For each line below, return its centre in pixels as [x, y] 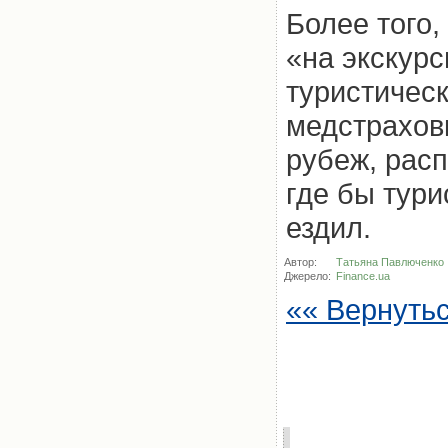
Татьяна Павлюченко [390, 262]
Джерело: [309, 276]
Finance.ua [363, 276]
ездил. [328, 227]
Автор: [302, 262]
